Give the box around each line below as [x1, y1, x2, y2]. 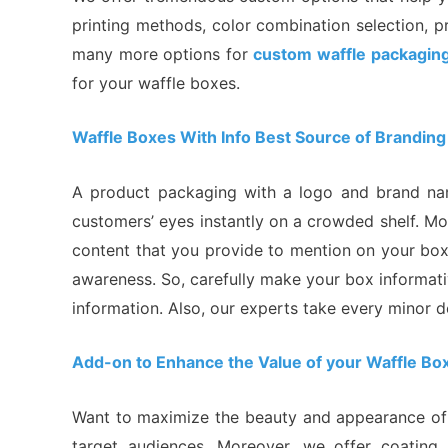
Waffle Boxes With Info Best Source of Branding [72, 127, 446, 148]
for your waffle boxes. [72, 72, 240, 93]
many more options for [72, 43, 254, 64]
